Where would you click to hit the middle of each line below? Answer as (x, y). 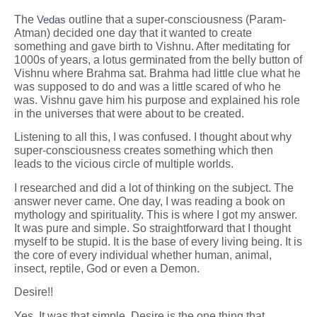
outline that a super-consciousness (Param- (176, 19)
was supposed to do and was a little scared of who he (148, 86)
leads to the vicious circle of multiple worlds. (125, 164)
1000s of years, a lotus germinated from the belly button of (158, 59)
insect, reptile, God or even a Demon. (107, 268)
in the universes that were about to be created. (129, 113)
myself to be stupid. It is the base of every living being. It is (158, 241)
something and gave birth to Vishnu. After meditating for (152, 46)
